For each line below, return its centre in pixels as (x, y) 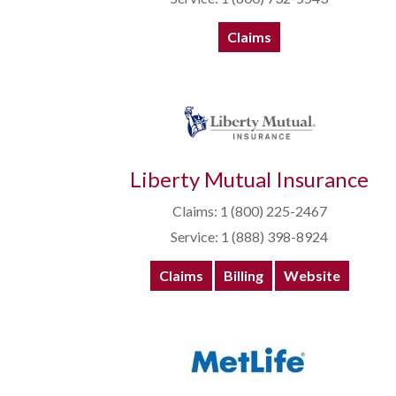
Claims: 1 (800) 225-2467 (249, 211)
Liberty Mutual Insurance (249, 179)
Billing (243, 276)
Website (312, 276)
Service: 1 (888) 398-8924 (249, 237)
